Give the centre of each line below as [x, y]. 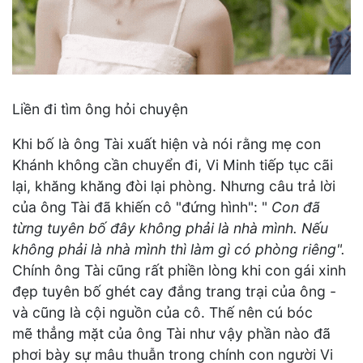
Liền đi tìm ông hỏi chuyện [100, 109]
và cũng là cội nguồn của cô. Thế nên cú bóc [162, 313]
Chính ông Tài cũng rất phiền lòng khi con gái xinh [179, 271]
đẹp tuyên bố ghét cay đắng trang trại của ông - [174, 292]
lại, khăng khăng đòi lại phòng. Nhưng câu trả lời [174, 186]
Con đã [296, 207]
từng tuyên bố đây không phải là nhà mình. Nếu [170, 228]
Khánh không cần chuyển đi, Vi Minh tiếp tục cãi [173, 165]
